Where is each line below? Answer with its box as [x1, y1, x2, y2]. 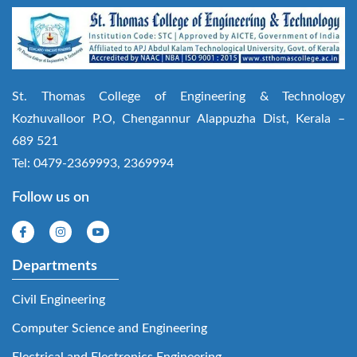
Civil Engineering [12, 292, 105, 306]
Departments [12, 258, 97, 273]
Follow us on [12, 190, 89, 205]
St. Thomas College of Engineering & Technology [12, 89, 345, 103]
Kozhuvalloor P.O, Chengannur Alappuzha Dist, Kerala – [12, 112, 345, 125]
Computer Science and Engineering [12, 321, 207, 335]
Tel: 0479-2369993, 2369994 [12, 156, 174, 170]
